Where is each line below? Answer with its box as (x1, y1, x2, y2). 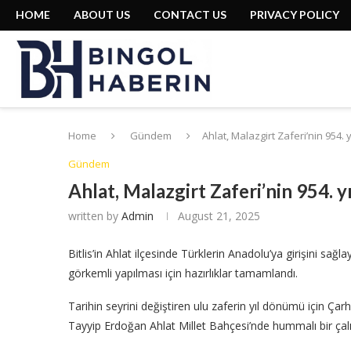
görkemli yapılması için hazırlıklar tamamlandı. (68, 266, 298, 281)
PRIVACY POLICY (250, 8, 339, 21)
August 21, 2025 (178, 208, 260, 224)
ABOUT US (74, 8, 130, 21)
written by (68, 208, 121, 224)
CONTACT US (154, 8, 226, 21)
